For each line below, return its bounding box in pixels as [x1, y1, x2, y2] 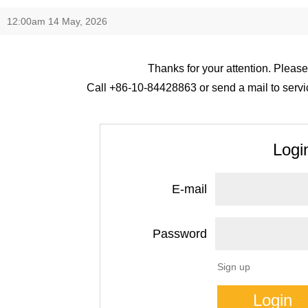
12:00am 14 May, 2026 [7, 16, 107, 27]
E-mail [172, 182, 207, 196]
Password [153, 227, 207, 241]
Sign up [217, 261, 250, 272]
